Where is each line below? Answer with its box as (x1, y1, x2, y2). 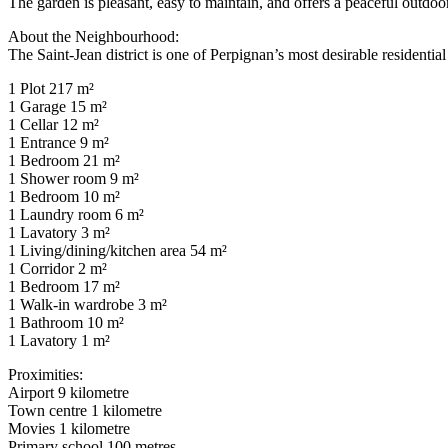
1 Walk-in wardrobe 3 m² (8, 295, 167, 313)
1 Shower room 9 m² (8, 169, 139, 187)
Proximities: (8, 365, 83, 383)
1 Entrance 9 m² (8, 133, 109, 151)
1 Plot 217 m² (8, 79, 94, 97)
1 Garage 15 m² (8, 97, 107, 115)
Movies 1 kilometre (8, 419, 130, 437)
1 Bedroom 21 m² (8, 151, 120, 169)
